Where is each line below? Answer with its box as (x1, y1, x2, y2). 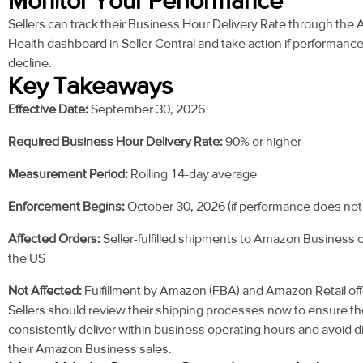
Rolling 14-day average (128, 166, 257, 182)
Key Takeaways (8, 72, 173, 100)
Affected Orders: (8, 231, 100, 247)
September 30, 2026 (88, 101, 205, 117)
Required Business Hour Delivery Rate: (8, 134, 223, 150)
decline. (8, 55, 52, 71)
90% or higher (223, 134, 301, 150)
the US (8, 250, 45, 267)
